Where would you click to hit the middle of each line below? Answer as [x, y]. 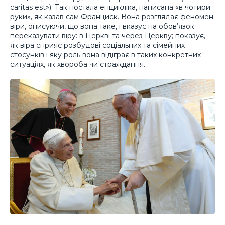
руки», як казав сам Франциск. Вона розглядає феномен [112, 16]
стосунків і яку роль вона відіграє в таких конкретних [105, 54]
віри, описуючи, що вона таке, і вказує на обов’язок [102, 26]
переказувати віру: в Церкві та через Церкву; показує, [108, 35]
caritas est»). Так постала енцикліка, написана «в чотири [110, 7]
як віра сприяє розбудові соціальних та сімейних [97, 45]
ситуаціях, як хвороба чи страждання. [78, 64]
